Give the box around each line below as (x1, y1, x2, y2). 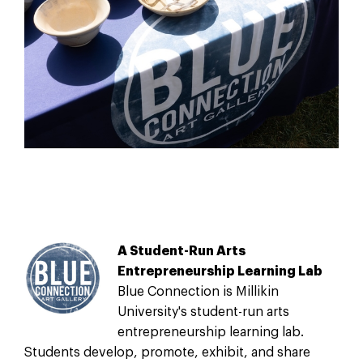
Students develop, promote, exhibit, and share (23, 345, 310, 359)
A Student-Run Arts (117, 244, 246, 258)
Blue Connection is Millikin (117, 284, 280, 298)
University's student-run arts (117, 305, 290, 318)
